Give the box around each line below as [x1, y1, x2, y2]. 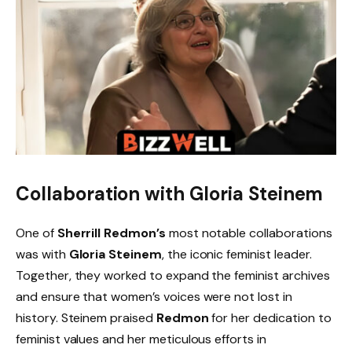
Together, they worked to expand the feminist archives [16, 267, 330, 284]
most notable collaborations [165, 225, 332, 242]
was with [16, 246, 69, 263]
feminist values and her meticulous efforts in [16, 331, 266, 348]
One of [16, 225, 57, 242]
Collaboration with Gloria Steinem [16, 181, 324, 207]
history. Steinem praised [16, 310, 156, 327]
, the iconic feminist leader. [161, 246, 312, 263]
